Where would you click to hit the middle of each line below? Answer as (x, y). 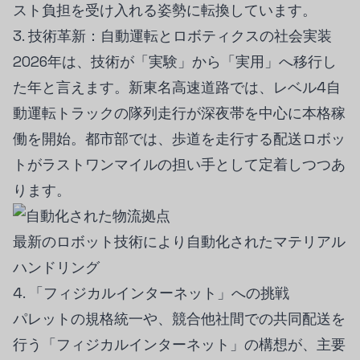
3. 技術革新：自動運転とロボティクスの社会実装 (172, 36)
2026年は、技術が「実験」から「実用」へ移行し (175, 61)
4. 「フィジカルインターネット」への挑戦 (151, 293)
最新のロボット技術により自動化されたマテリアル (179, 241)
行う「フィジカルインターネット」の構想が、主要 (179, 344)
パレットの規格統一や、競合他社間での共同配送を (179, 319)
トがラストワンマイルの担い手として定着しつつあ (179, 164)
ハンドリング (56, 267)
